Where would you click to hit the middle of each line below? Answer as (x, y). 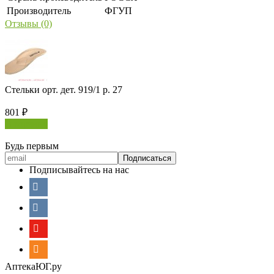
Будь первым (32, 146)
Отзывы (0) (28, 23)
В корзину (26, 124)
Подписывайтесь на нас (79, 169)
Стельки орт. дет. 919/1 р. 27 (64, 89)
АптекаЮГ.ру (33, 266)
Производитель (39, 10)
